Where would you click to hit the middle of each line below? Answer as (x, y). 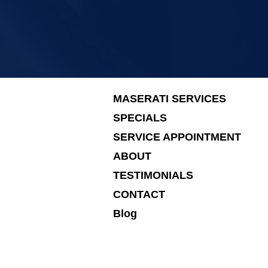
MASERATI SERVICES (170, 98)
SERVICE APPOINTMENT (177, 137)
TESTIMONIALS (153, 175)
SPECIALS (140, 118)
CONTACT (139, 194)
